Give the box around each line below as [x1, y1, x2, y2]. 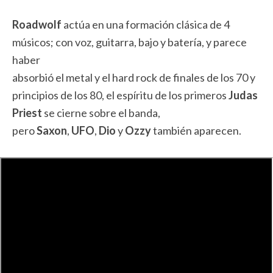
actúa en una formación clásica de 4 [62, 18, 230, 31]
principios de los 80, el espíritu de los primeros [12, 88, 227, 102]
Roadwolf [12, 18, 62, 31]
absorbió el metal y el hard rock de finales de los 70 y [12, 71, 255, 84]
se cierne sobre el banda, [42, 106, 160, 119]
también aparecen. [151, 124, 241, 137]
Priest [12, 106, 42, 119]
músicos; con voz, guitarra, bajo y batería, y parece [12, 35, 247, 49]
